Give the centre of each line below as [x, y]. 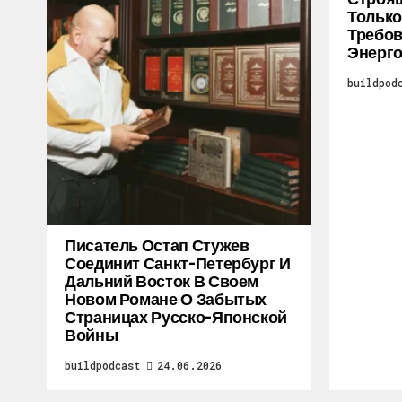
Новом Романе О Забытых [166, 299]
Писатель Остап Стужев [157, 245]
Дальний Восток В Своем [162, 281]
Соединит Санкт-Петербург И [178, 263]
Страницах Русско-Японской [176, 317]
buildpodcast [102, 365]
